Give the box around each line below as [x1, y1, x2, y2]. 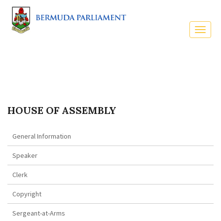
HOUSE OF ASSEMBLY [7, 104, 116, 117]
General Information [12, 132, 71, 141]
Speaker [12, 151, 37, 160]
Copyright [12, 189, 41, 199]
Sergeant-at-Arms [12, 209, 65, 218]
